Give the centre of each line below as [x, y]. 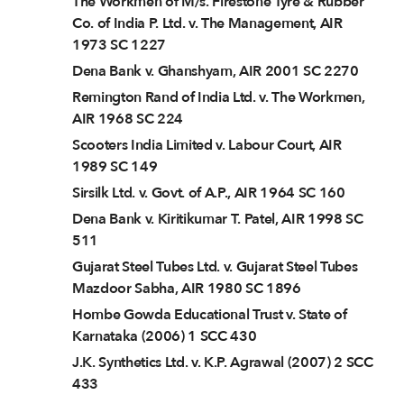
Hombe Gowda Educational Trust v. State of [210, 315]
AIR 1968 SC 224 [128, 119]
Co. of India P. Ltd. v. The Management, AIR [207, 24]
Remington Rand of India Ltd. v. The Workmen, [219, 98]
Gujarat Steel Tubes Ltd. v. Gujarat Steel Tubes [215, 267]
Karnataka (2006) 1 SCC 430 [165, 337]
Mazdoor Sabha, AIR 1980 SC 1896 [187, 289]
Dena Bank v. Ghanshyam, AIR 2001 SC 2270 [216, 72]
